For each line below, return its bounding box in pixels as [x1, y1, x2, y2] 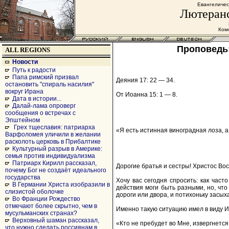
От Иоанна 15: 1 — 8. [116, 90, 177, 98]
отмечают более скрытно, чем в [5, 202, 97, 210]
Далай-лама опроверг [12, 102, 76, 109]
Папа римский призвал [12, 74, 79, 81]
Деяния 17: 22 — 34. [116, 76, 175, 84]
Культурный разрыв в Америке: [12, 145, 102, 152]
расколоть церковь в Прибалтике [5, 138, 101, 145]
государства [5, 174, 40, 181]
